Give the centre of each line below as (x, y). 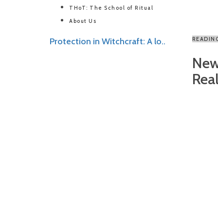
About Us (83, 21)
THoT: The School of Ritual (111, 8)
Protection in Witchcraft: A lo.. (108, 41)
